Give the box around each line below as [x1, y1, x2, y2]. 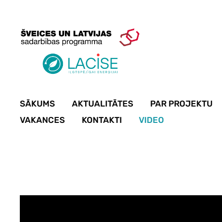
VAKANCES [20, 114, 65, 125]
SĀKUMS [20, 98, 55, 109]
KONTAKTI [82, 114, 122, 125]
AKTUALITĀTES [72, 98, 133, 109]
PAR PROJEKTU [150, 98, 213, 109]
